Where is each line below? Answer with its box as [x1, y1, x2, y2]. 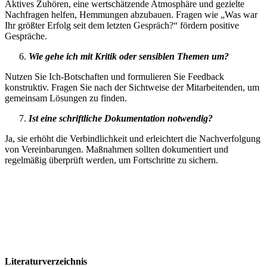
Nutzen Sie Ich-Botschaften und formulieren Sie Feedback [5, 71, 224, 82]
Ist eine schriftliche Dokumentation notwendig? [29, 113, 213, 123]
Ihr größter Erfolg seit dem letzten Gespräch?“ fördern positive [5, 20, 239, 30]
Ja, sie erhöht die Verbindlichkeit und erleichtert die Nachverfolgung [5, 133, 260, 144]
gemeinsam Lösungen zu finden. [5, 92, 127, 103]
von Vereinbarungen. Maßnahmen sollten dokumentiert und [5, 144, 228, 154]
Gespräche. [5, 30, 47, 41]
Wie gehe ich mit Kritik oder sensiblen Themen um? [29, 51, 229, 61]
